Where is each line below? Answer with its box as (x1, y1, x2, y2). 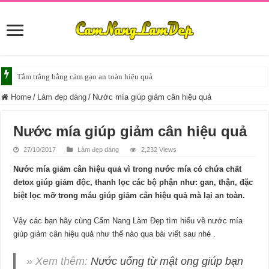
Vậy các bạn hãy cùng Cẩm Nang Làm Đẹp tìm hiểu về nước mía (13, 216, 243, 225)
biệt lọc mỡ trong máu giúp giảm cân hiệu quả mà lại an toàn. (13, 191, 246, 200)
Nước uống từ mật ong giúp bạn (91, 255, 244, 267)
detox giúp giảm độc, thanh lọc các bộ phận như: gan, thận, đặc (13, 178, 253, 187)
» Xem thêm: (26, 255, 91, 267)
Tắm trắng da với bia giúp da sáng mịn (17, 72, 142, 81)
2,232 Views (141, 146, 177, 153)
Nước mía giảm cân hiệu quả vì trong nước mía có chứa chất (13, 165, 242, 174)
